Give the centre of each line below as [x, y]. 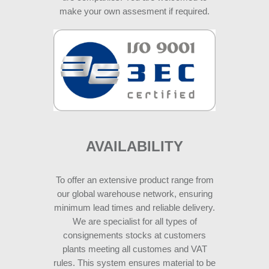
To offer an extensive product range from [134, 180]
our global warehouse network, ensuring [134, 193]
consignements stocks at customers [134, 235]
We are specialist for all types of [134, 221]
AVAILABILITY [134, 146]
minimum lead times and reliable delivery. [134, 207]
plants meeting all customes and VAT [134, 249]
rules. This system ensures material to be [134, 262]
